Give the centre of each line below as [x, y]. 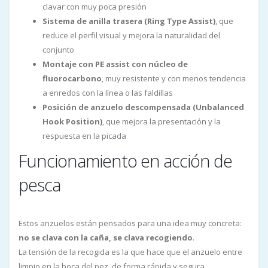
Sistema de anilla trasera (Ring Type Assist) [129, 21]
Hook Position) [72, 121]
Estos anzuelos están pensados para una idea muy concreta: [130, 223]
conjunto [58, 49]
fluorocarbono [72, 78]
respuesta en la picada [84, 135]
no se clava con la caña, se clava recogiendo [106, 237]
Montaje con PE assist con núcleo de [115, 64]
